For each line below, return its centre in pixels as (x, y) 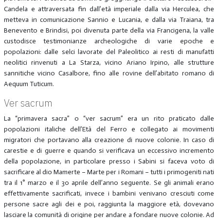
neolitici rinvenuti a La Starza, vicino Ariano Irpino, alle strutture (109, 62)
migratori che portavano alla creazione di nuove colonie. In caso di (109, 140)
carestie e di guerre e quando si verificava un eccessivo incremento (109, 150)
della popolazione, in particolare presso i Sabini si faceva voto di (109, 161)
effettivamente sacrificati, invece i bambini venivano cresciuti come (109, 193)
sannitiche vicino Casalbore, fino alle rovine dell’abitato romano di (109, 73)
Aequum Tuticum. (29, 84)
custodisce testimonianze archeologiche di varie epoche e (109, 41)
